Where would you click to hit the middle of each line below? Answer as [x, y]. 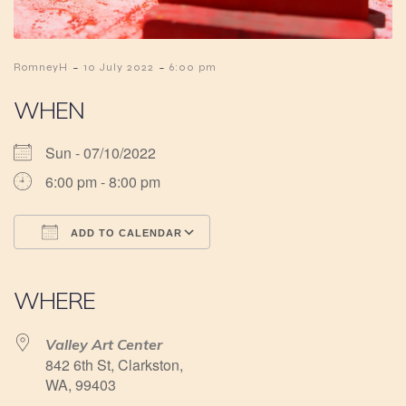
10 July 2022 [119, 68]
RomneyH [41, 68]
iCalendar [167, 268]
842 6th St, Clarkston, [114, 365]
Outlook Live [266, 268]
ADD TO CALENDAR [125, 233]
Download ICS [94, 268]
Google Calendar [148, 268]
